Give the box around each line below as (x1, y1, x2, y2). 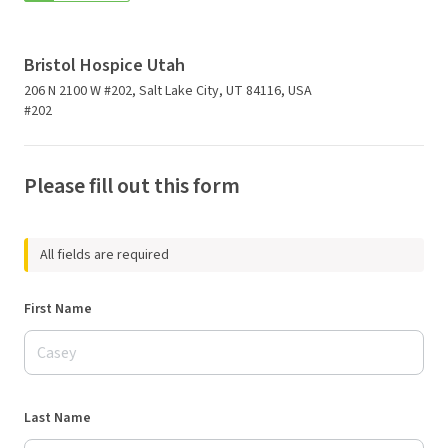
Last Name (24, 408, 91, 429)
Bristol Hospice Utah (24, 53, 185, 79)
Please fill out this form (24, 170, 240, 203)
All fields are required (40, 245, 169, 266)
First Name (24, 299, 92, 320)
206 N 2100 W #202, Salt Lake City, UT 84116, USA (24, 81, 312, 102)
